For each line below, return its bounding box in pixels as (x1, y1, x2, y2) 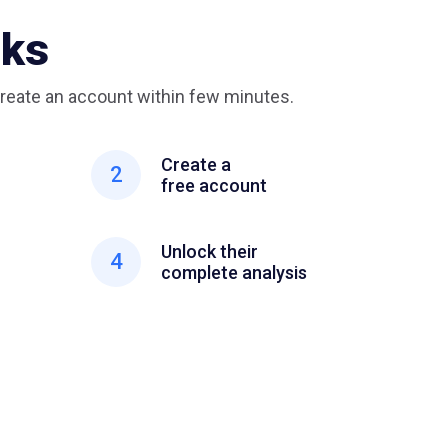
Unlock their (161, 241, 258, 263)
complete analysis (161, 262, 307, 284)
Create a (161, 154, 231, 176)
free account (161, 175, 267, 197)
